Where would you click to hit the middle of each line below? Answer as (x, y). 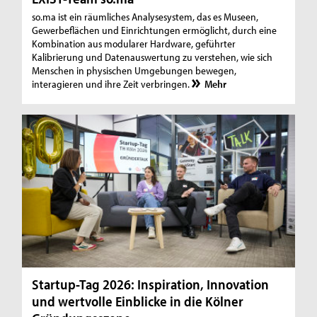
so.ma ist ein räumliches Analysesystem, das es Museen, (145, 16)
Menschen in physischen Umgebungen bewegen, (134, 70)
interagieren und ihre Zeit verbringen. (111, 83)
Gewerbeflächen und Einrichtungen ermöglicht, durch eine (155, 30)
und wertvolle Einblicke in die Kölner (138, 301)
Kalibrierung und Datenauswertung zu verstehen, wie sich (152, 57)
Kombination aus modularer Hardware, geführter (134, 43)
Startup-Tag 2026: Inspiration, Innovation (151, 284)
